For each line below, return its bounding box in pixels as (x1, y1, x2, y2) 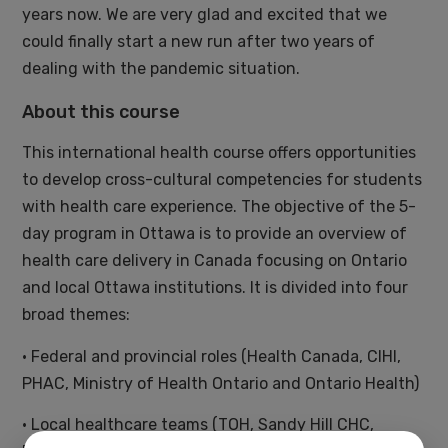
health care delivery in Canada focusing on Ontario (22, 251, 408, 271)
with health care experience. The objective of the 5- (22, 197, 417, 217)
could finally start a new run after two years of (22, 32, 376, 52)
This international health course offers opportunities (22, 143, 417, 163)
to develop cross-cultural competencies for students (22, 170, 423, 190)
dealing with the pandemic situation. (22, 59, 301, 79)
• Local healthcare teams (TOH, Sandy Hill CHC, (22, 415, 375, 435)
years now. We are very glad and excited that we (22, 5, 388, 25)
